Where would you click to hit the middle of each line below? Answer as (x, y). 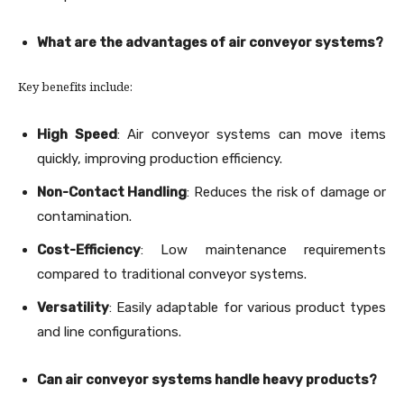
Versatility (73, 308)
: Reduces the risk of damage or (287, 193)
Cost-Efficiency (89, 250)
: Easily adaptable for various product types (248, 308)
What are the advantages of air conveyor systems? (210, 43)
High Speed (77, 135)
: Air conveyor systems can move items (252, 135)
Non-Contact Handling (112, 193)
